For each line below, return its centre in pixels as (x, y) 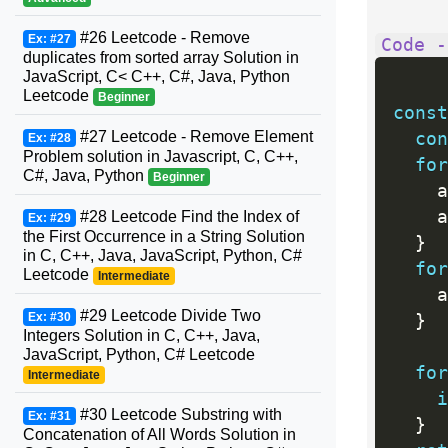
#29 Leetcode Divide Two (168, 315)
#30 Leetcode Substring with (178, 414)
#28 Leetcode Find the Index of (187, 216)
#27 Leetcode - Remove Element (194, 136)
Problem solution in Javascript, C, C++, (160, 156)
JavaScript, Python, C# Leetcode (139, 354)
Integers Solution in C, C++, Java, (141, 335)
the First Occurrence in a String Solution (164, 236)
